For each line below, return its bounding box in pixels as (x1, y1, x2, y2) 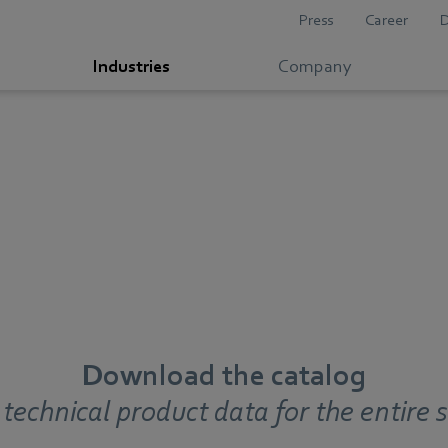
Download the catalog (81, 359, 367, 392)
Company (277, 57, 352, 76)
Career (365, 11, 408, 29)
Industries (92, 57, 170, 76)
